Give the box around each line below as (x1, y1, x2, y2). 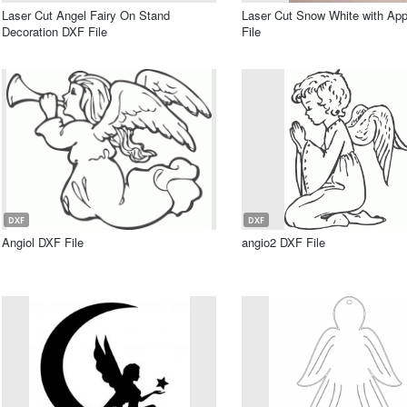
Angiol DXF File (2, 233, 84, 251)
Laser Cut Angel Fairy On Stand (2, 6, 170, 24)
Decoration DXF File (2, 23, 107, 40)
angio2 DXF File (242, 233, 325, 251)
